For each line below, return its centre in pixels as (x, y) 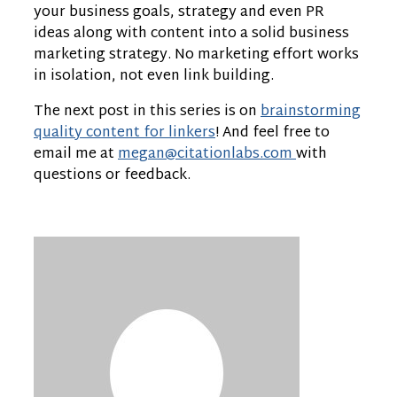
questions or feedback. (112, 176)
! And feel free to (272, 134)
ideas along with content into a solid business (191, 35)
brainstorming (311, 113)
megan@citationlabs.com (207, 155)
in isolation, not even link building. (154, 77)
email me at (76, 155)
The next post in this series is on (147, 113)
